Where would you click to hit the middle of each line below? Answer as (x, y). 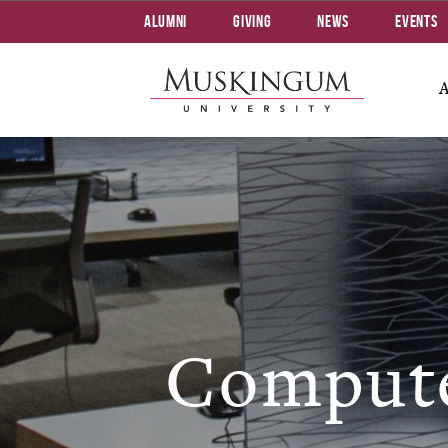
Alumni (165, 21)
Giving (252, 21)
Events (416, 21)
